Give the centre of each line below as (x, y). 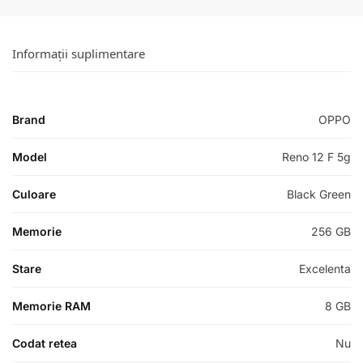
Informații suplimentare (79, 54)
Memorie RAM (51, 306)
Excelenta (325, 269)
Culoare (34, 194)
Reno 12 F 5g (316, 157)
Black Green (319, 194)
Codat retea (45, 344)
